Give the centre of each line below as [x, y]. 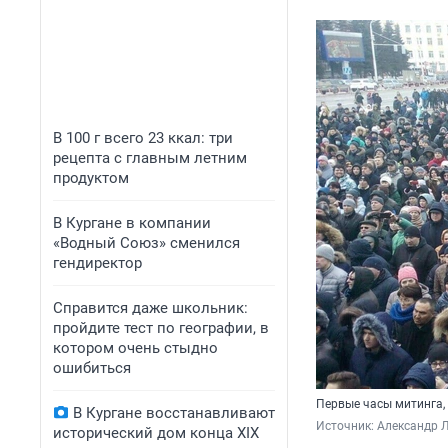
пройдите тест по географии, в [161, 328]
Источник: [346, 426]
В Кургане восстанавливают [174, 413]
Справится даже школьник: [150, 308]
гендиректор [97, 263]
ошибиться [92, 368]
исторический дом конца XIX [156, 433]
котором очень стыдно [135, 348]
